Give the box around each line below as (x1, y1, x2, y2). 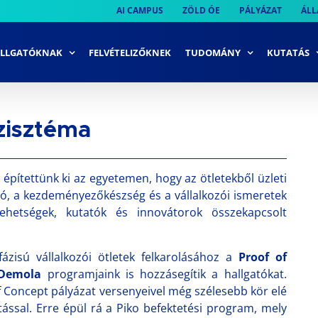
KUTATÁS (267, 45, 309, 59)
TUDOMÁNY (185, 45, 241, 59)
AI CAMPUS (116, 4, 163, 16)
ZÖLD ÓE (182, 4, 220, 16)
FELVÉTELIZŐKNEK (89, 45, 171, 59)
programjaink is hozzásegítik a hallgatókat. (41, 266, 287, 282)
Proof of (238, 249, 287, 265)
